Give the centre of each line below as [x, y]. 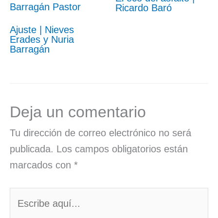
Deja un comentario [78, 112]
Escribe [25, 195]
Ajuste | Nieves [42, 29]
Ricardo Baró [143, 8]
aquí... [23, 211]
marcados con [42, 165]
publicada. [32, 149]
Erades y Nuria [42, 39]
